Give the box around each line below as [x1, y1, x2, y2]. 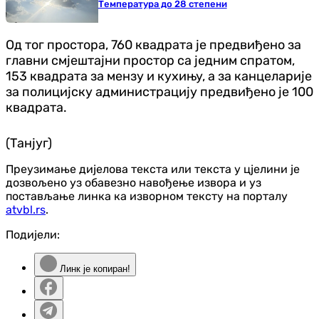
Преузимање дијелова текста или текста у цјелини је [6, 162, 300, 177]
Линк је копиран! [57, 263, 130, 275]
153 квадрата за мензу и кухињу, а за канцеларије [6, 68, 312, 85]
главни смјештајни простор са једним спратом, [6, 53, 295, 69]
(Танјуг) [6, 135, 52, 152]
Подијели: [6, 228, 60, 242]
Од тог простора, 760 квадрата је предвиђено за [6, 37, 301, 53]
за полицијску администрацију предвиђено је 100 [6, 84, 313, 100]
